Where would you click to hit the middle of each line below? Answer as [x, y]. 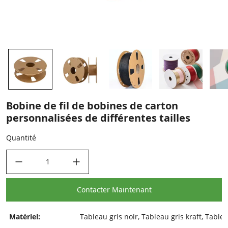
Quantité [21, 138]
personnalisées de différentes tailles [98, 118]
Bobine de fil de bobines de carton [92, 106]
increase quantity [85, 155]
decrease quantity [27, 155]
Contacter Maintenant [114, 190]
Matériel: [25, 217]
